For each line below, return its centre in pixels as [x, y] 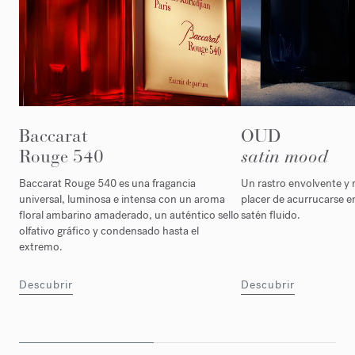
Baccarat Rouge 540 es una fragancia [107, 183]
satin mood [284, 156]
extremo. [41, 246]
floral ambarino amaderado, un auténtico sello [129, 215]
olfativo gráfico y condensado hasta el [109, 231]
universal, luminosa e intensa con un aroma [122, 199]
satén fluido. [271, 215]
